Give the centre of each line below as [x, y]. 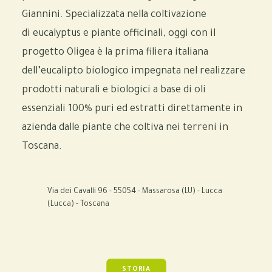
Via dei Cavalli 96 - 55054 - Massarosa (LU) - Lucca [135, 192]
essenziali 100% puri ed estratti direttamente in [132, 109]
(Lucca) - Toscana [78, 205]
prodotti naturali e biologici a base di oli [114, 90]
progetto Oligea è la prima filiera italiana [115, 53]
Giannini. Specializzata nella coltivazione [114, 15]
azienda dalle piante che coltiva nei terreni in [125, 128]
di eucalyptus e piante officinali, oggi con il [119, 34]
